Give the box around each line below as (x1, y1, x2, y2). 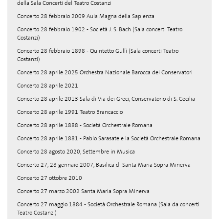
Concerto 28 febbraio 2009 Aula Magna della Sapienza (17, 12, 154, 20)
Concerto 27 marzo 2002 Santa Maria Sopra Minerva (17, 187, 150, 195)
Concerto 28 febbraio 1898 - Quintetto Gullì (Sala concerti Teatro (17, 47, 178, 55)
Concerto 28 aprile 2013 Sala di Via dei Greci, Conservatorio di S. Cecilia (17, 95, 195, 103)
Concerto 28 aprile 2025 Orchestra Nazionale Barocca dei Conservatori (17, 68, 193, 76)
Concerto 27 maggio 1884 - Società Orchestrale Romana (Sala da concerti (17, 200, 199, 208)
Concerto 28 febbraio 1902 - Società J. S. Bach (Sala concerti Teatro (17, 25, 182, 33)
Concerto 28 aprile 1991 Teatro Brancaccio (17, 108, 123, 116)
